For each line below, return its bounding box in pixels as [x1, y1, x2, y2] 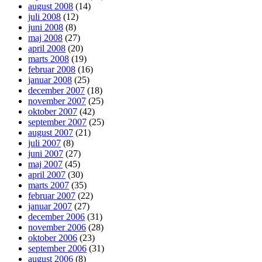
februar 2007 [28, 191, 75, 201]
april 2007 [28, 170, 65, 180]
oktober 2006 [28, 233, 77, 243]
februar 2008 [28, 64, 75, 75]
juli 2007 [28, 138, 61, 149]
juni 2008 [28, 22, 63, 33]
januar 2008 [28, 75, 72, 85]
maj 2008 [28, 33, 63, 43]
